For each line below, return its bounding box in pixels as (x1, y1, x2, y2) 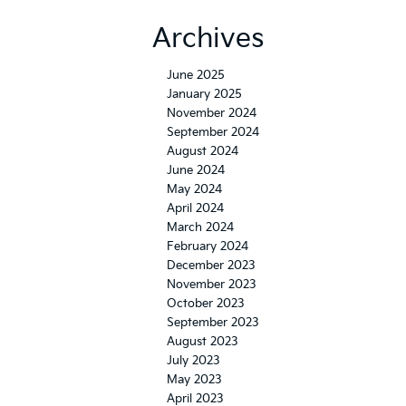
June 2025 (167, 68, 225, 82)
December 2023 (167, 258, 256, 273)
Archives (152, 23, 264, 55)
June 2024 (167, 163, 225, 178)
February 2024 (167, 239, 248, 254)
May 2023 (167, 372, 222, 387)
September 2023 (167, 315, 259, 330)
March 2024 (167, 220, 234, 235)
